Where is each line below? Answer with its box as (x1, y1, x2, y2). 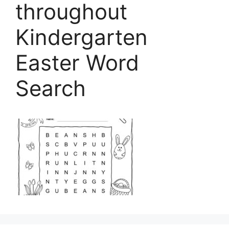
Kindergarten (15, 24, 148, 51)
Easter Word (15, 50, 139, 76)
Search (15, 75, 86, 102)
